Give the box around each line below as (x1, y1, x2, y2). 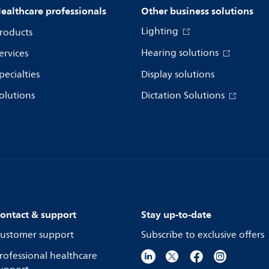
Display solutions (141, 67, 214, 83)
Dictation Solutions (141, 88, 227, 104)
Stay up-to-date (141, 206, 211, 223)
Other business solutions (141, 2, 253, 20)
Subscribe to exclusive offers (141, 227, 264, 243)
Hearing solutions (141, 45, 221, 61)
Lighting (141, 23, 181, 40)
